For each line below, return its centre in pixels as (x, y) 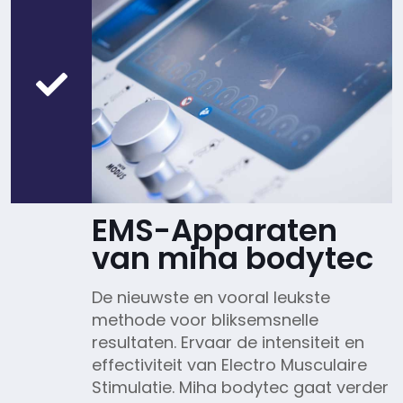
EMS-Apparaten (215, 230)
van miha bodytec (233, 258)
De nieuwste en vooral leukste (211, 297)
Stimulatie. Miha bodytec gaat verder (240, 387)
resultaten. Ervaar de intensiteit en (228, 342)
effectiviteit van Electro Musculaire (229, 364)
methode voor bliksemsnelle (205, 319)
